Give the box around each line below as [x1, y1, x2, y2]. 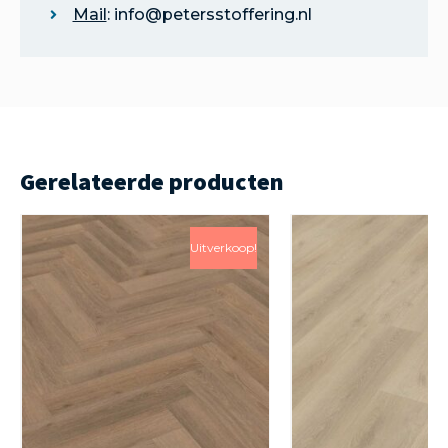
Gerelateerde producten [20, 165, 284, 197]
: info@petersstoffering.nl [106, 4, 312, 24]
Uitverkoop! [189, 240, 257, 256]
